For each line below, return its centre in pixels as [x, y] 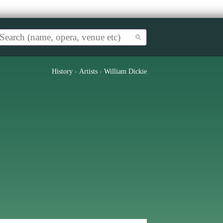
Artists [88, 71]
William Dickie [125, 71]
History [62, 71]
